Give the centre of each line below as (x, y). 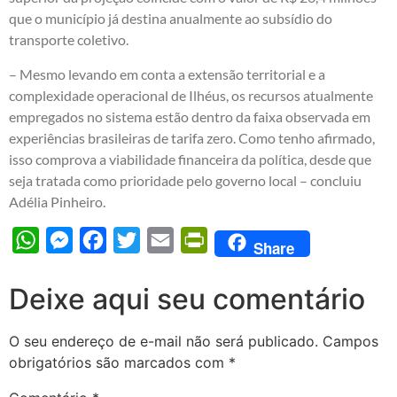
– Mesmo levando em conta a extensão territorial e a (167, 74)
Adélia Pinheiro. (57, 201)
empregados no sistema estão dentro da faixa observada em (190, 116)
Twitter (162, 239)
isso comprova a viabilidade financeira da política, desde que (190, 159)
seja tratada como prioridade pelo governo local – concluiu (185, 180)
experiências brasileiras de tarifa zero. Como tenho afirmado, (192, 137)
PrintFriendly (248, 239)
